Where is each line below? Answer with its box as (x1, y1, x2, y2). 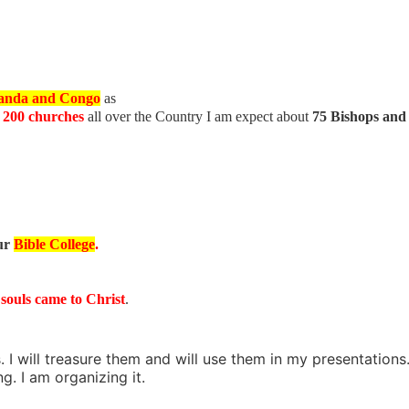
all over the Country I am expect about (88, 109, 312, 124)
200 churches (3, 109, 88, 124)
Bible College (14, 236, 95, 252)
